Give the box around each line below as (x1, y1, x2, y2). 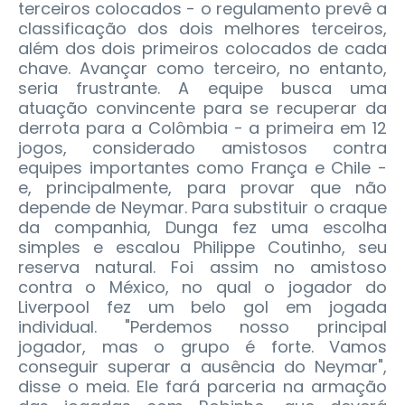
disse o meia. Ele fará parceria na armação (18, 375, 387, 399)
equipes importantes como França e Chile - (18, 156, 387, 180)
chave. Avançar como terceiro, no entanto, (18, 57, 387, 80)
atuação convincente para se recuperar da (18, 97, 387, 120)
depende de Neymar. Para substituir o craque (18, 196, 387, 220)
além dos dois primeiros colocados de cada (18, 37, 387, 61)
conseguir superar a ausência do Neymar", (18, 355, 387, 379)
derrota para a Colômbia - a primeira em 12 (18, 117, 387, 140)
